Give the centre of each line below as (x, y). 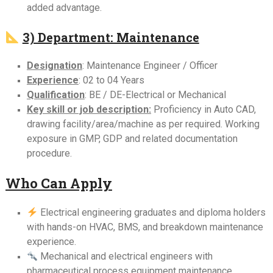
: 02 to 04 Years (111, 80)
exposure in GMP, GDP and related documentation (132, 138)
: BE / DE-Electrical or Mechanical (155, 94)
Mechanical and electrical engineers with (126, 256)
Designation (54, 65)
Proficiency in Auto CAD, (203, 109)
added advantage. (64, 7)
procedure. (49, 153)
